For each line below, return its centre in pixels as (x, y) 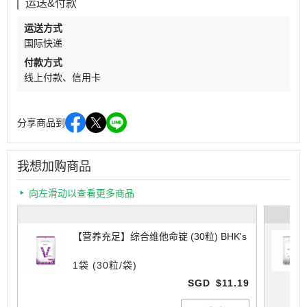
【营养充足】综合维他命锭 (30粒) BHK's (160, 237)
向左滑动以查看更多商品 (82, 194)
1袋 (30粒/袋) (105, 266)
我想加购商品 (54, 167)
